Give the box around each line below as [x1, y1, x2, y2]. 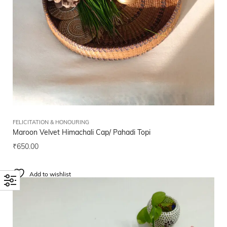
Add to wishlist [29, 172, 71, 178]
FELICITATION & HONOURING [13, 120, 89, 126]
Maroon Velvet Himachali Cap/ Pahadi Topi [13, 129, 150, 137]
